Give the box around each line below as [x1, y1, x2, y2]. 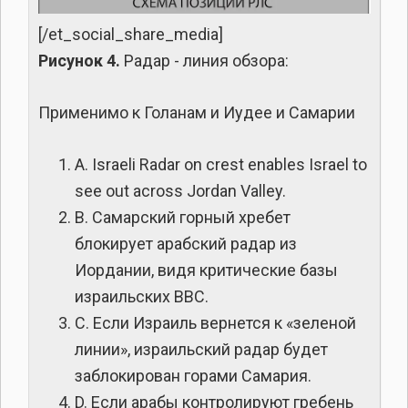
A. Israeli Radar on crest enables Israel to [75, 154, 367, 174]
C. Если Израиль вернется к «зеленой [75, 312, 356, 332]
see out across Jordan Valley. [75, 180, 286, 200]
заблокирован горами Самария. [75, 365, 311, 385]
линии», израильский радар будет [75, 339, 328, 359]
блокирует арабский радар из [75, 233, 297, 253]
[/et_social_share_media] [38, 24, 223, 44]
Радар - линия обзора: [120, 50, 289, 70]
